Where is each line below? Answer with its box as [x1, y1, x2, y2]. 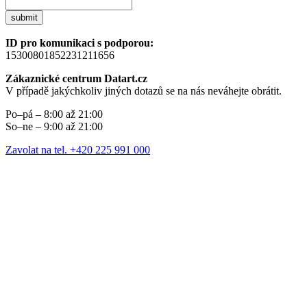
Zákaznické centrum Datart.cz [5, 73, 147, 85]
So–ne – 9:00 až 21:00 [5, 121, 103, 133]
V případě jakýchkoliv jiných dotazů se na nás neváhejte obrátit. [5, 85, 282, 97]
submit [11, 12, 38, 23]
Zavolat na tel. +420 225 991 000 [5, 144, 150, 156]
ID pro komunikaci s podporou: [5, 37, 153, 49]
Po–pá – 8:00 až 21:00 [5, 108, 103, 121]
